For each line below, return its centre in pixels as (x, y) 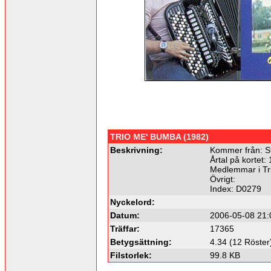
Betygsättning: (141, 242)
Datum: (125, 215)
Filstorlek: (131, 255)
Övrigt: (223, 179)
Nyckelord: (132, 202)
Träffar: (125, 228)
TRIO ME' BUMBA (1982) (159, 136)
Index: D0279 (236, 188)
